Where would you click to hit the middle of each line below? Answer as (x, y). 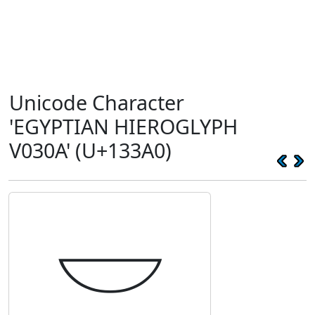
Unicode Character (97, 102)
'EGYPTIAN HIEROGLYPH (123, 126)
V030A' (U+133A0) (90, 150)
